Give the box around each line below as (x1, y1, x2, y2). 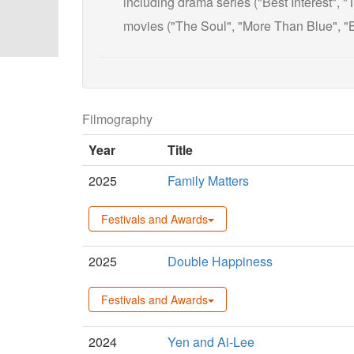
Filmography (82, 109, 153, 128)
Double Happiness (168, 251, 273, 270)
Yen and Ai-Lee (168, 332, 254, 351)
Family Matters (168, 171, 249, 190)
